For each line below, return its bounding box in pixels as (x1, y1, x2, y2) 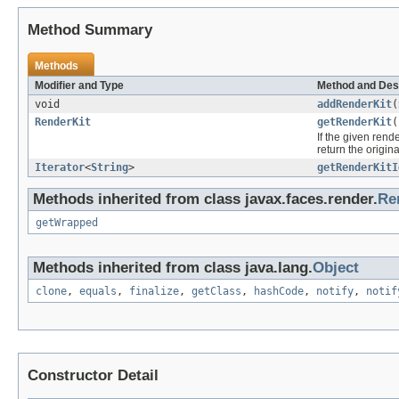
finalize (129, 285, 179, 298)
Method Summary (28, 21, 152, 39)
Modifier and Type (35, 79, 124, 93)
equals (79, 285, 117, 298)
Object (313, 259, 359, 277)
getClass (191, 285, 241, 298)
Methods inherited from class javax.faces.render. (33, 191, 378, 208)
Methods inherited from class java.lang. (33, 259, 313, 277)
